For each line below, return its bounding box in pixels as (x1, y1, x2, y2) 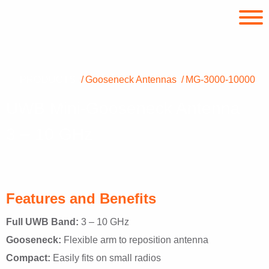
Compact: (6, 253, 50, 264)
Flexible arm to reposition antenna (61, 235, 208, 246)
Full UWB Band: (6, 217, 79, 228)
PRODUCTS (20, 74, 76, 85)
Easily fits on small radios (50, 253, 161, 264)
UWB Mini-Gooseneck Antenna (6, 99, 240, 118)
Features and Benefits (6, 190, 156, 207)
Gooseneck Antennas (85, 74, 177, 85)
